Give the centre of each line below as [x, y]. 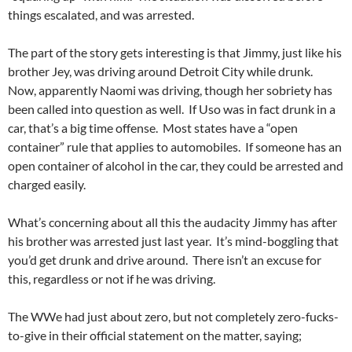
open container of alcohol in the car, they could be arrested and [176, 166]
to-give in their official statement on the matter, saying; [155, 335]
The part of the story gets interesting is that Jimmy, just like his [175, 53]
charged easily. [47, 185]
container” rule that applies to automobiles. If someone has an [175, 147]
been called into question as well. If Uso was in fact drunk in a [172, 109]
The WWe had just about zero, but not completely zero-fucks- [173, 317]
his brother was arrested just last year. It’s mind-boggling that [173, 241]
